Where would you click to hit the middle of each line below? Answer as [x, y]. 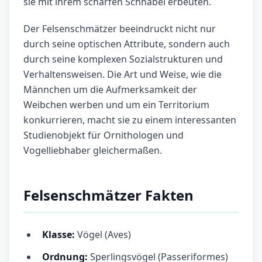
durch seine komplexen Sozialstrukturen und [123, 59]
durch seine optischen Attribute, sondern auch [127, 44]
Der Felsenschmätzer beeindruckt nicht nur [120, 29]
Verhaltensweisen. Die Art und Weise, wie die [123, 75]
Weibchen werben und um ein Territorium [116, 105]
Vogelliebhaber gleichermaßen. [93, 151]
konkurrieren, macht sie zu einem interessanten [130, 120]
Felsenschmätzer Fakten [108, 195]
